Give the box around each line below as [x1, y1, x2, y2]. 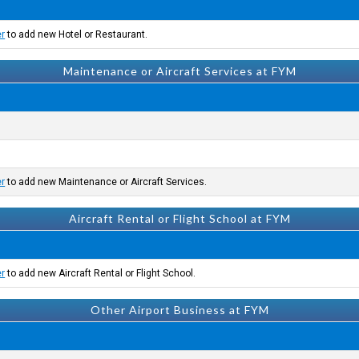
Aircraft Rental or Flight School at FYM [68, 212, 291, 225]
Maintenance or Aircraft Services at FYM [63, 64, 296, 78]
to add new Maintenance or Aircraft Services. [5, 176, 208, 188]
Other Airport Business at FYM [90, 303, 269, 317]
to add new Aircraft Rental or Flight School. [5, 268, 196, 279]
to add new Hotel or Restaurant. [5, 29, 148, 40]
